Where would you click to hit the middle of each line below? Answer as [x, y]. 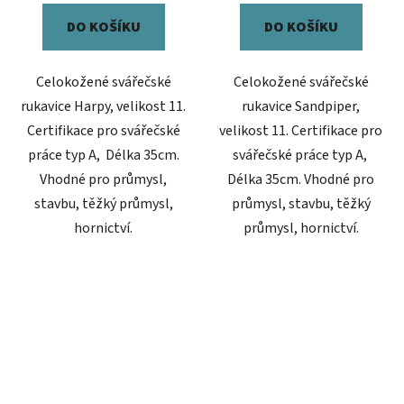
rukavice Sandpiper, [301, 106]
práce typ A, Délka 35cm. [103, 155]
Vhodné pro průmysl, [103, 179]
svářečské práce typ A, [301, 155]
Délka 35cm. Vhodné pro [301, 179]
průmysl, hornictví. [301, 228]
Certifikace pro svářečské [103, 130]
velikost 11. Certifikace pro [301, 130]
